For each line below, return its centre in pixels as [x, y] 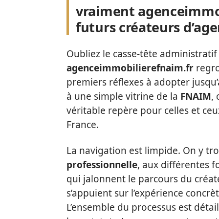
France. [83, 125]
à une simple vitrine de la [123, 96]
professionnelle [102, 165]
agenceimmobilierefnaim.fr [130, 68]
